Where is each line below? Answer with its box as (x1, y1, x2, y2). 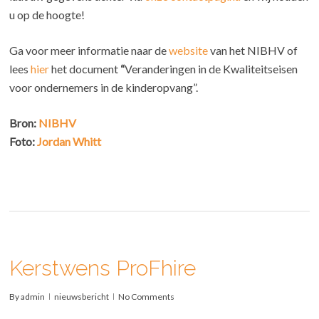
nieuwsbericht (54, 291, 110, 303)
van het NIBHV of (208, 43, 298, 58)
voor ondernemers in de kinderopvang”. (9, 80, 199, 95)
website (169, 43, 209, 58)
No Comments (118, 291, 175, 303)
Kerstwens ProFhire (9, 256, 197, 281)
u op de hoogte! (9, 8, 85, 22)
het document (49, 62, 119, 76)
